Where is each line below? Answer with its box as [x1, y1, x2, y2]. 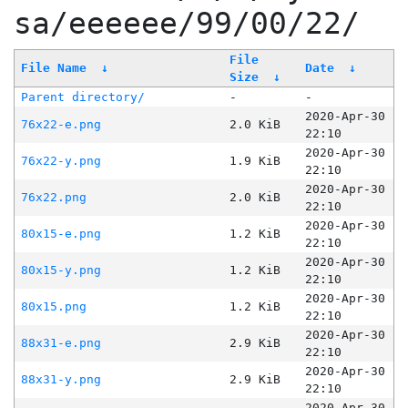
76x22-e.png [20, 117, 101, 132]
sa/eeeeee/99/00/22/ [14, 6, 360, 42]
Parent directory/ [20, 90, 145, 105]
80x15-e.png [20, 227, 101, 241]
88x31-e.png [20, 336, 101, 351]
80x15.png [20, 300, 87, 314]
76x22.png [20, 190, 87, 205]
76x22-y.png [20, 154, 101, 168]
